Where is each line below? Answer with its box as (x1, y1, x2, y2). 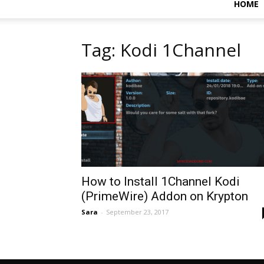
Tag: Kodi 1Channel (81, 38, 241, 62)
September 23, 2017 (106, 207, 169, 216)
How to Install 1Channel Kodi (81, 174, 240, 189)
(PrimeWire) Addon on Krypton (81, 189, 248, 203)
